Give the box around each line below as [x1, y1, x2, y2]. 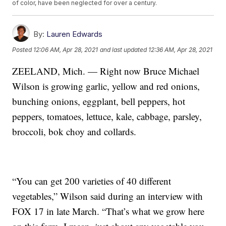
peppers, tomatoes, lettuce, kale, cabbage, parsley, [12, 110, 202, 123]
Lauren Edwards [46, 29, 103, 39]
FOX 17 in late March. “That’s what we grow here [12, 205, 205, 218]
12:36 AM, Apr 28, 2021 [148, 46, 213, 54]
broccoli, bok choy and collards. [12, 125, 137, 138]
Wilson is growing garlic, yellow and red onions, [12, 80, 200, 93]
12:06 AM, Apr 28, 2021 [33, 46, 98, 54]
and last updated [100, 46, 147, 54]
